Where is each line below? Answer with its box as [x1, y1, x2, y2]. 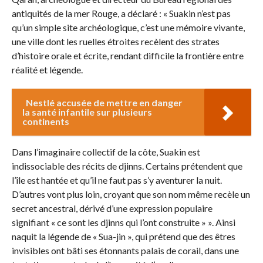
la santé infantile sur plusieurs [22, 106, 152, 118]
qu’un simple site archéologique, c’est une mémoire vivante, [11, 22, 245, 33]
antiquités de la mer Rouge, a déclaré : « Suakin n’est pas [11, 8, 231, 19]
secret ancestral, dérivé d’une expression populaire [11, 203, 213, 214]
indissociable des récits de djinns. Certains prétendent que [11, 160, 242, 172]
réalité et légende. [11, 64, 83, 76]
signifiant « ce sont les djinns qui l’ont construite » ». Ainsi [11, 217, 235, 228]
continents [22, 116, 69, 127]
